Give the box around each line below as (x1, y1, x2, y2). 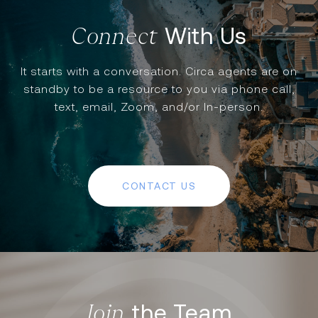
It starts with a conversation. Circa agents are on (21, 65, 297, 77)
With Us (164, 23, 248, 49)
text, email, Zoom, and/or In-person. (55, 100, 263, 113)
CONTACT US (122, 180, 196, 192)
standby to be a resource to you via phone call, (23, 82, 295, 95)
